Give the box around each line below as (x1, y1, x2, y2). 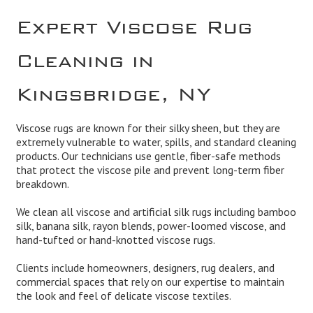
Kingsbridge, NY (15, 83, 211, 95)
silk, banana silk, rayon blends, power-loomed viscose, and (15, 219, 286, 233)
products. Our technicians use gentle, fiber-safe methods (15, 149, 281, 163)
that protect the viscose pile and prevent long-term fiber (15, 163, 284, 177)
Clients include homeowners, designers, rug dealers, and (15, 261, 275, 275)
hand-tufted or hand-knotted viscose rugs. (15, 233, 215, 247)
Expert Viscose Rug (15, 16, 252, 28)
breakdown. (15, 177, 69, 191)
